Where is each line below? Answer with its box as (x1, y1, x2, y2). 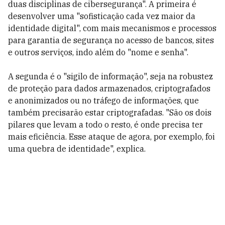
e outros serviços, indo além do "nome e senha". (8, 47, 188, 57)
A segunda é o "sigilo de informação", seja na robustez (8, 71, 213, 81)
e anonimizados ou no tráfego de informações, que (8, 95, 199, 105)
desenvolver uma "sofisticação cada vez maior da (8, 11, 195, 21)
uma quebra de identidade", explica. (8, 144, 146, 154)
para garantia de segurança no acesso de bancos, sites (8, 35, 214, 45)
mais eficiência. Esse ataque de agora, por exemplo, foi (8, 132, 215, 142)
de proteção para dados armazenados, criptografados (8, 83, 210, 93)
